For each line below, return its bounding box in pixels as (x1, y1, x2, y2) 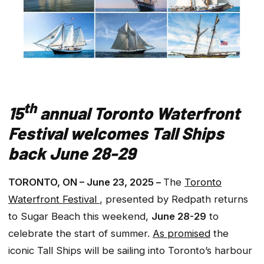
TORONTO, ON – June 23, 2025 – (8, 176, 163, 188)
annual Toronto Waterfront (37, 103, 240, 124)
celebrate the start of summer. (8, 227, 153, 239)
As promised (153, 227, 210, 239)
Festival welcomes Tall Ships (8, 123, 224, 144)
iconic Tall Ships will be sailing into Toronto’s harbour (8, 244, 252, 256)
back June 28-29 (8, 143, 139, 164)
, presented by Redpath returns (100, 193, 248, 205)
